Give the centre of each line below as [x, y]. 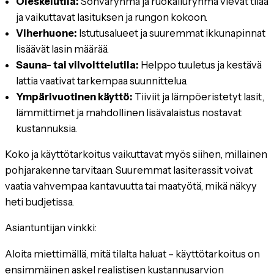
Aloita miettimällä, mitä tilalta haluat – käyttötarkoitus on [132, 254]
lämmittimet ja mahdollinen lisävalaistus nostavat [129, 112]
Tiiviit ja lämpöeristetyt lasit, [199, 96]
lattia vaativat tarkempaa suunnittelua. [102, 80]
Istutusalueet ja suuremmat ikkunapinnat [172, 33]
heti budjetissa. [39, 202]
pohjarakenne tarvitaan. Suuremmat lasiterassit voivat [129, 170]
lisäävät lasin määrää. [63, 49]
